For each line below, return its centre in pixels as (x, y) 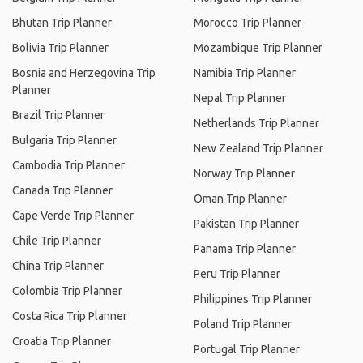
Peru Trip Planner (237, 274)
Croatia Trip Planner (62, 341)
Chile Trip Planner (57, 241)
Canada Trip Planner (62, 190)
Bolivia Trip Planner (60, 48)
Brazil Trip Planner (58, 115)
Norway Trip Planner (244, 173)
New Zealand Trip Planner (258, 148)
